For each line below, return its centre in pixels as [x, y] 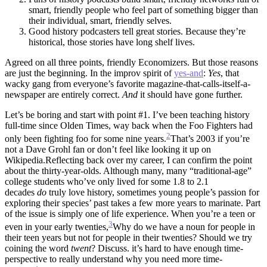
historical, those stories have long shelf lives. [112, 42]
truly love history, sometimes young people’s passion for [153, 193]
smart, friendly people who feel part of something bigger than [143, 10]
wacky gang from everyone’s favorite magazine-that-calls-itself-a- [128, 83]
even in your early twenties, [57, 227]
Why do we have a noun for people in [184, 227]
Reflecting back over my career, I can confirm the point [149, 160]
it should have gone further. [190, 94]
